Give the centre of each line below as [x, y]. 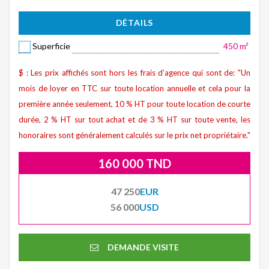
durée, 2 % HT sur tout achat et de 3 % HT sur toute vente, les [134, 119]
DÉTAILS [134, 22]
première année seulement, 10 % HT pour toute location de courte [134, 104]
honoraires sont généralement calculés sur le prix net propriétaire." [134, 135]
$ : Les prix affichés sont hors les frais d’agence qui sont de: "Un [134, 72]
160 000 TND [134, 163]
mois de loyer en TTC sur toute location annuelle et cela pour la [134, 88]
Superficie [51, 46]
